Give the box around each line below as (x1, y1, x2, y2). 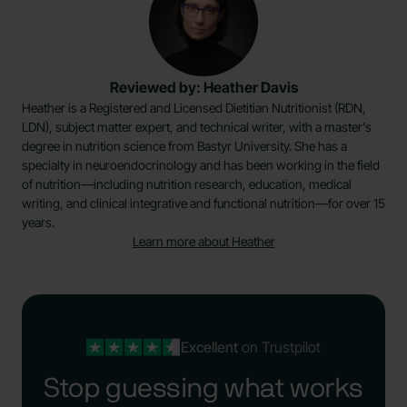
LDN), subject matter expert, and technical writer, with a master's (22, 118, 372, 134)
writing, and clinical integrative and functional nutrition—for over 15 (22, 194, 385, 211)
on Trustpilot (237, 337, 321, 356)
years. (22, 213, 55, 230)
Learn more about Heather (132, 233, 275, 249)
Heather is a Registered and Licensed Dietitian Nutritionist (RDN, (22, 99, 366, 115)
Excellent (180, 337, 238, 356)
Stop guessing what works (44, 374, 363, 402)
